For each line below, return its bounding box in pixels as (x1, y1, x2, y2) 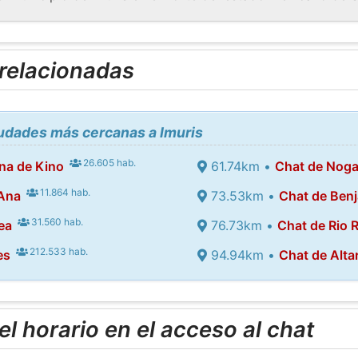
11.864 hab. (38, 185, 91, 198)
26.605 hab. (81, 156, 137, 169)
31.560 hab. (29, 215, 84, 228)
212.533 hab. (27, 245, 89, 257)
